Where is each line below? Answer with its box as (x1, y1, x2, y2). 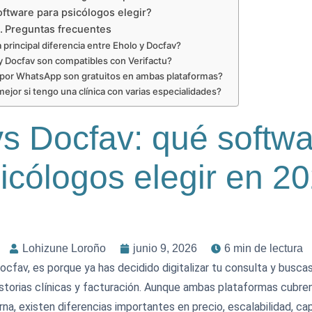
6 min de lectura (224, 242, 303, 254)
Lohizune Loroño (22, 242, 106, 254)
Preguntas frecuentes (4, 23, 111, 36)
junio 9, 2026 (133, 242, 197, 254)
